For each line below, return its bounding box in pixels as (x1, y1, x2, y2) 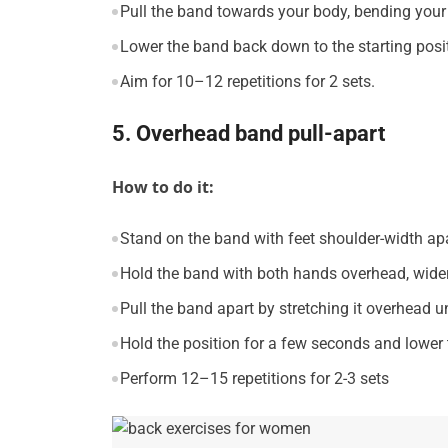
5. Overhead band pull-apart (112, 121, 385, 147)
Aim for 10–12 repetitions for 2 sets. (119, 72, 375, 92)
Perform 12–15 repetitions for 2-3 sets (119, 369, 389, 389)
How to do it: (112, 176, 214, 199)
